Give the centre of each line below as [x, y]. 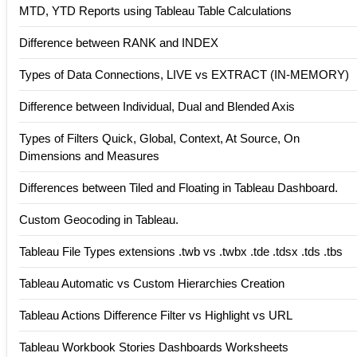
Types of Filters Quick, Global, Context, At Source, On [159, 138]
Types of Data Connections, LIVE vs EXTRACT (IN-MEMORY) [184, 74]
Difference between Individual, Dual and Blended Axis [157, 106]
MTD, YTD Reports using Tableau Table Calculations [155, 10]
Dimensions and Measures [89, 155]
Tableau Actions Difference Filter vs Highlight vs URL [156, 315]
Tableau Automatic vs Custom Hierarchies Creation [152, 283]
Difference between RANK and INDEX [119, 42]
